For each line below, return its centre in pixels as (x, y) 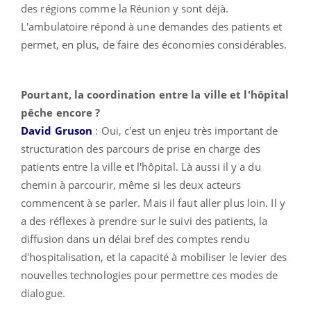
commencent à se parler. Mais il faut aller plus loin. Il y (153, 202)
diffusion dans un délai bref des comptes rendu (135, 238)
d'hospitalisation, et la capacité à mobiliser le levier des (154, 257)
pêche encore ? (61, 112)
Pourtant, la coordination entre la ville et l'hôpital (155, 94)
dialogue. (44, 293)
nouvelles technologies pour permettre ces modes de (150, 275)
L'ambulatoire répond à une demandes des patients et (152, 26)
